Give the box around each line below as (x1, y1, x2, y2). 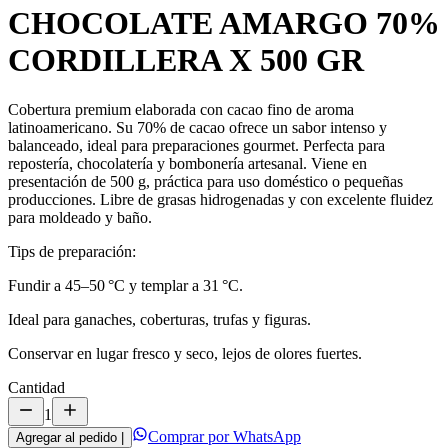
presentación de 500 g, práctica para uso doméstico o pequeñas (8, 172, 403, 190)
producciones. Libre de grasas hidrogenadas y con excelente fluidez (8, 190, 433, 208)
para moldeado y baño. (8, 208, 152, 226)
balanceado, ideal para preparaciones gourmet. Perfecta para (8, 136, 385, 154)
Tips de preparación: (8, 242, 136, 260)
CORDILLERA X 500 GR (8, 42, 364, 79)
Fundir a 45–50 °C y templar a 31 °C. (8, 276, 243, 294)
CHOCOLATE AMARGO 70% (8, 5, 440, 42)
